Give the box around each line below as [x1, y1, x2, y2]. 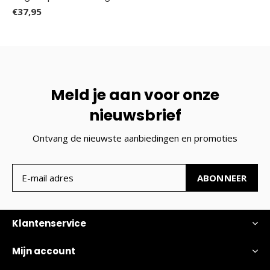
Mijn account [12, 244, 75, 257]
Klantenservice [12, 216, 86, 230]
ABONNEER [196, 171, 247, 184]
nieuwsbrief [89, 104, 181, 126]
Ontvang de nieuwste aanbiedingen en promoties [33, 131, 237, 144]
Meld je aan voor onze [51, 84, 219, 105]
